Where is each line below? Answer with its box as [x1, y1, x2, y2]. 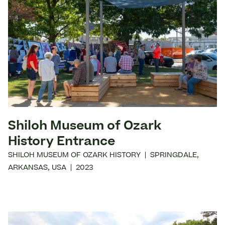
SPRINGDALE [150, 152, 197, 160]
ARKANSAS [8, 165, 48, 172]
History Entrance [8, 136, 115, 149]
